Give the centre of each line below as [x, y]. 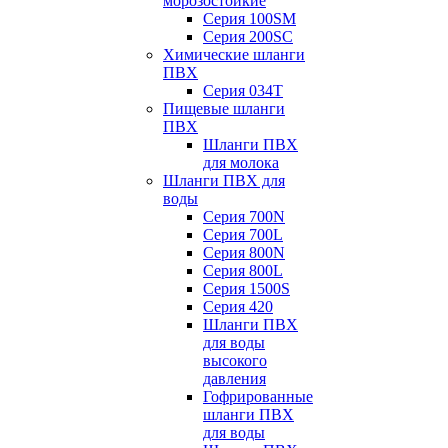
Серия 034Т [243, 90]
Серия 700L [243, 234]
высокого [235, 360]
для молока [241, 162]
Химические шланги [234, 54]
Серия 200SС [248, 36]
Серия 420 [238, 306]
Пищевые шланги [224, 108]
